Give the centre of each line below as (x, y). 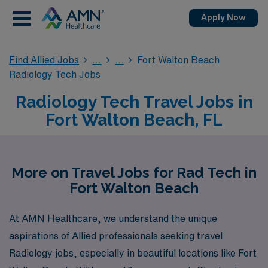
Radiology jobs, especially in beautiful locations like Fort (133, 253)
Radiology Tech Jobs (55, 74)
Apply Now (223, 17)
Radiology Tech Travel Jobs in (134, 102)
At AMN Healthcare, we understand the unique (113, 218)
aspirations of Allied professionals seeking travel (116, 235)
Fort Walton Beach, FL (134, 120)
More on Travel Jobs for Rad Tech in (134, 173)
